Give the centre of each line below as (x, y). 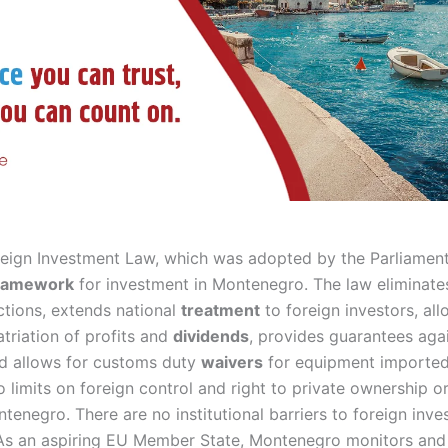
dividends (211, 336)
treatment (220, 310)
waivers (232, 362)
